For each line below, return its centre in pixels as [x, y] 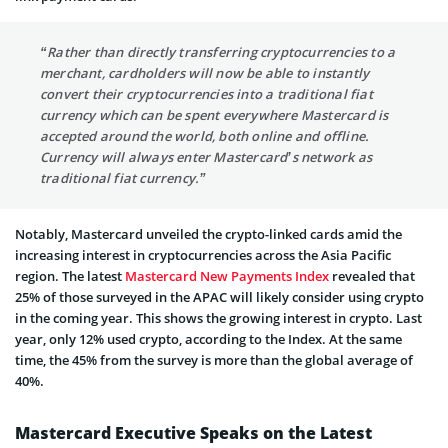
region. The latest [70, 275]
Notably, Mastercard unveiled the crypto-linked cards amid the [208, 233]
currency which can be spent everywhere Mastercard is [214, 114]
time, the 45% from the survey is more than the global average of [214, 359]
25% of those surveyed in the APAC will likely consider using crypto [219, 296]
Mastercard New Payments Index [227, 275]
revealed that [372, 275]
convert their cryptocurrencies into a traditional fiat [206, 93]
